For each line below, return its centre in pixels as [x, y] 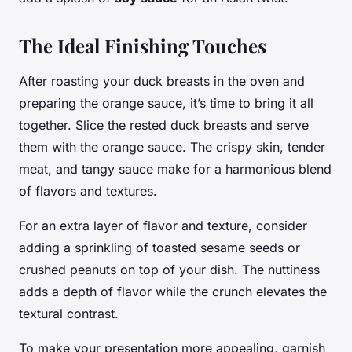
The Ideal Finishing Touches [143, 45]
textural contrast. [69, 313]
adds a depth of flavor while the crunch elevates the [173, 291]
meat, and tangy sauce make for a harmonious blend [175, 169]
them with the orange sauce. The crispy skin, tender [172, 147]
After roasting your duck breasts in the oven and [162, 81]
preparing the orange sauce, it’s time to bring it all [166, 103]
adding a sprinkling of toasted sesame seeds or [159, 247]
